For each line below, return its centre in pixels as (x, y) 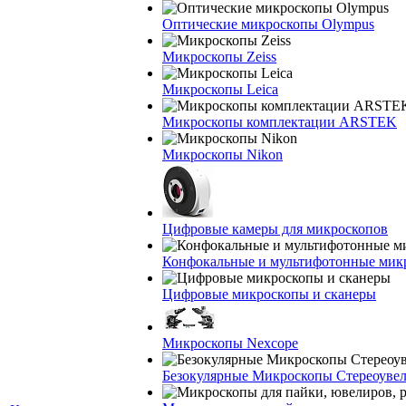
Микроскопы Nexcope (230, 343)
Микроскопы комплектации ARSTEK (280, 122)
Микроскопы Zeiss (219, 57)
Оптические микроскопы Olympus (268, 24)
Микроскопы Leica (220, 89)
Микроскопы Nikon (222, 155)
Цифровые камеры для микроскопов (275, 229)
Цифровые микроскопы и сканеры (269, 294)
